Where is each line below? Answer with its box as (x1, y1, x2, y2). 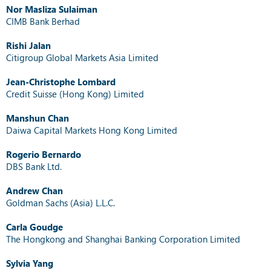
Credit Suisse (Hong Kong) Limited (6, 87, 144, 100)
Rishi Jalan (6, 39, 51, 51)
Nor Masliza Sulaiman (6, 2, 97, 15)
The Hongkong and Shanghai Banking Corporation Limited (6, 232, 240, 245)
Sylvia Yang (6, 256, 53, 269)
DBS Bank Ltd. (6, 160, 62, 172)
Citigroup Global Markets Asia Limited (6, 51, 158, 64)
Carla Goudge (6, 220, 73, 233)
